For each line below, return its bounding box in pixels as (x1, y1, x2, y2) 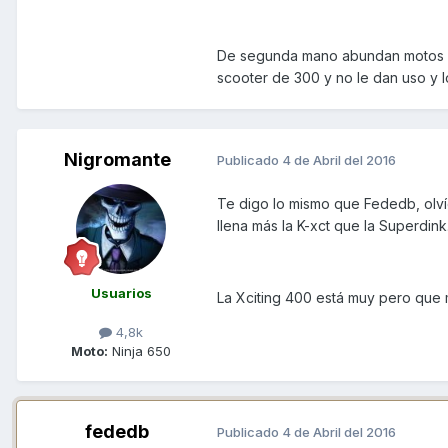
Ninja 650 (108, 342, 171, 359)
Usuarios (90, 284, 152, 301)
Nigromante (63, 148, 171, 170)
